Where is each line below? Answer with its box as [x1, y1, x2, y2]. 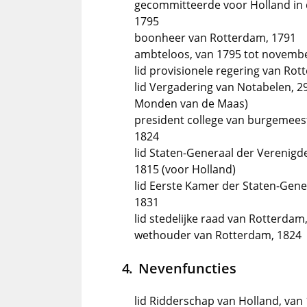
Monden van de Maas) [134, 96, 248, 111]
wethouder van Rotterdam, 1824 [134, 228, 302, 243]
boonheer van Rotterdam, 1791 [134, 30, 296, 45]
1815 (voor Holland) [134, 162, 236, 177]
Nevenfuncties [138, 258, 236, 278]
